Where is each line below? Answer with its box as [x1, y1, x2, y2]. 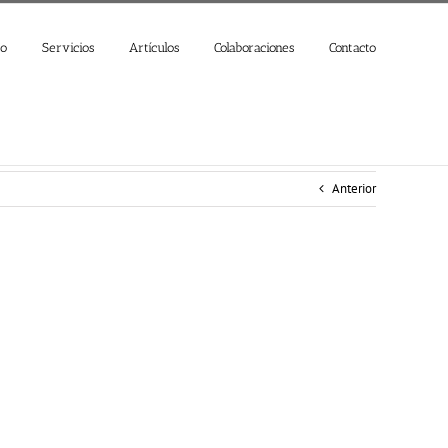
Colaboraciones [214, 39, 294, 55]
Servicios [42, 39, 94, 55]
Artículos [129, 39, 179, 55]
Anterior [332, 180, 376, 197]
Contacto [329, 39, 376, 55]
